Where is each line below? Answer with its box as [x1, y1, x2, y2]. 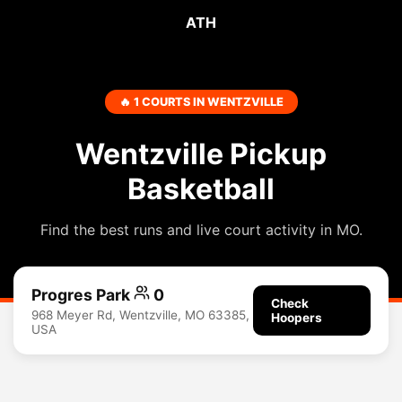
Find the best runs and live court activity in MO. [39, 221, 363, 239]
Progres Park [31, 284, 134, 304]
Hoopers [270, 310, 322, 325]
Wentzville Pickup [75, 136, 327, 171]
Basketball [127, 171, 275, 206]
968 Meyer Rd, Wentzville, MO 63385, [31, 307, 249, 322]
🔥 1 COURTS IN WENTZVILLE [118, 95, 284, 109]
